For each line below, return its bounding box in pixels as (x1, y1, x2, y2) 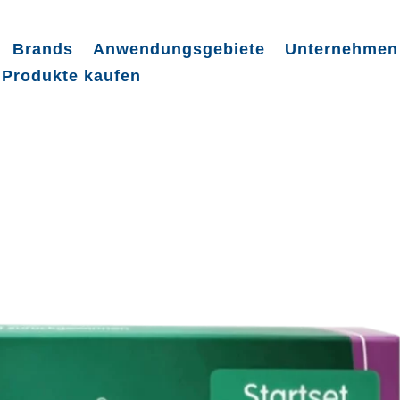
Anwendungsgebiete (93, 39, 266, 58)
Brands (12, 39, 74, 58)
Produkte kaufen (2, 66, 142, 85)
